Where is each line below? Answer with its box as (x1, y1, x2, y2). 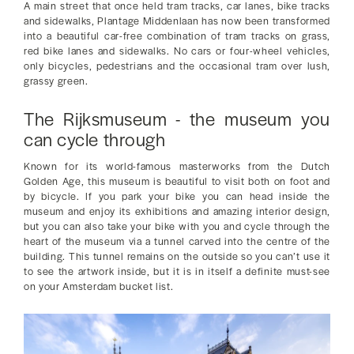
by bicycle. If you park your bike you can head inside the (24, 189, 330, 204)
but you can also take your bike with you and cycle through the (24, 219, 330, 234)
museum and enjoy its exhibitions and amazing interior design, (24, 204, 330, 219)
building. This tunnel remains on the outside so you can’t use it (24, 249, 330, 264)
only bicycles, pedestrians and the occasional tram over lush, (24, 58, 330, 73)
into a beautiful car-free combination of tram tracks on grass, (24, 28, 330, 43)
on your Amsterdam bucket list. (24, 279, 174, 294)
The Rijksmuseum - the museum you (24, 106, 330, 132)
